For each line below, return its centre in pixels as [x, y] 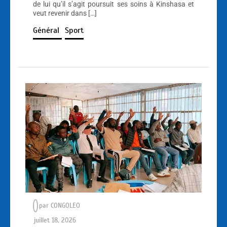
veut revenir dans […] [65, 13]
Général [47, 30]
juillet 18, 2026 [55, 220]
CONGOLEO [65, 205]
